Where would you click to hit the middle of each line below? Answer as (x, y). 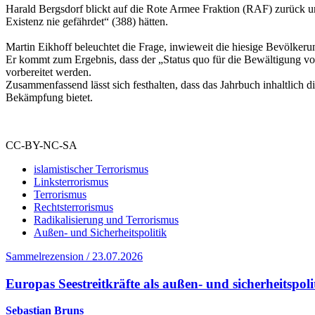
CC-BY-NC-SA (41, 145)
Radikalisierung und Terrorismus (106, 219)
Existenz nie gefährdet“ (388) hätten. (87, 21)
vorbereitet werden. (49, 72)
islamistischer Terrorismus (91, 169)
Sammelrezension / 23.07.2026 (74, 256)
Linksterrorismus (71, 181)
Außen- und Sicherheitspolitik (100, 232)
